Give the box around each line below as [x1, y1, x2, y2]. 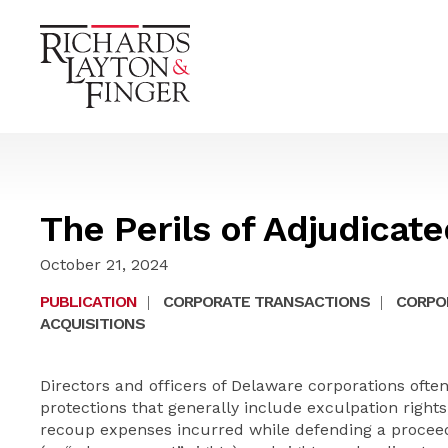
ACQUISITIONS [40, 314, 145, 333]
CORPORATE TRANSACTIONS [163, 292, 370, 311]
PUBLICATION [40, 292, 137, 311]
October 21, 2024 [40, 255, 169, 274]
